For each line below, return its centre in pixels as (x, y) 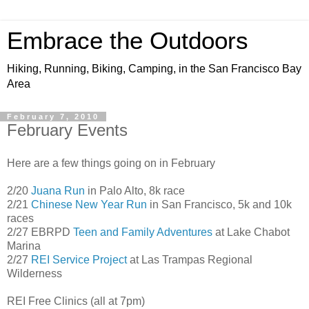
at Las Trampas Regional (190, 259)
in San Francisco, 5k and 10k (219, 204)
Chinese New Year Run (89, 204)
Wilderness (34, 273)
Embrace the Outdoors (128, 41)
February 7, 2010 (53, 117)
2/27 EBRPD (40, 232)
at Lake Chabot (251, 232)
